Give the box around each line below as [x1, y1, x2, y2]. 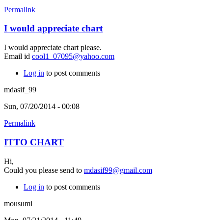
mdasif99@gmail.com [84, 165, 152, 174]
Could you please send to [4, 165, 84, 174]
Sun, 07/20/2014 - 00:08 [4, 102, 80, 111]
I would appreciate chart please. [4, 43, 102, 52]
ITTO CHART [4, 137, 64, 147]
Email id [4, 52, 32, 61]
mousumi [4, 199, 32, 208]
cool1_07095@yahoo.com [32, 52, 114, 61]
